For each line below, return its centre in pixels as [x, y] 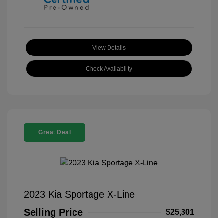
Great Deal [54, 132]
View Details [109, 47]
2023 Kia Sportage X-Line [79, 194]
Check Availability [109, 68]
